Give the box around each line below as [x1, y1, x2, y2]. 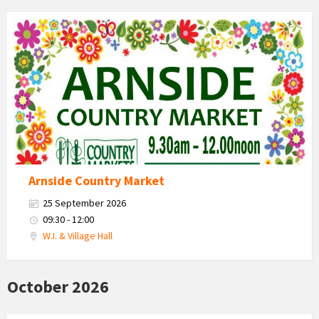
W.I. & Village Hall [43, 229, 113, 242]
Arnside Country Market [28, 172, 164, 189]
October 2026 [7, 275, 109, 298]
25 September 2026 [43, 196, 126, 209]
